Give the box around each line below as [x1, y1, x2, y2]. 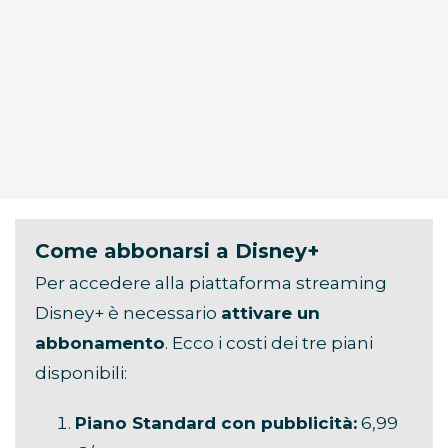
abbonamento [35, 333, 165, 354]
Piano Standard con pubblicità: [75, 413, 357, 434]
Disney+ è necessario [35, 303, 221, 324]
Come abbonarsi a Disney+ [35, 239, 319, 264]
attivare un [221, 303, 320, 324]
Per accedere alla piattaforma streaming [35, 273, 387, 294]
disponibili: [35, 363, 127, 384]
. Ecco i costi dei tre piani [165, 333, 373, 354]
